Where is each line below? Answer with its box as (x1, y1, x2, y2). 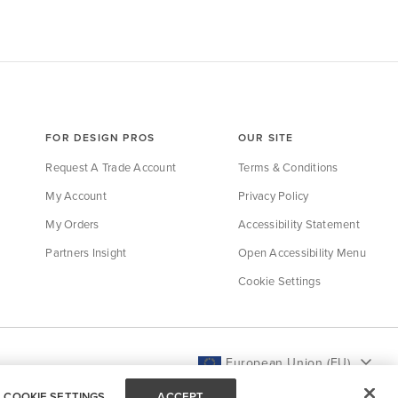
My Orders (45, 216, 99, 232)
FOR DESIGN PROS (45, 130, 155, 145)
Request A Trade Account (45, 159, 176, 175)
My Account (45, 187, 107, 203)
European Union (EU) (221, 354, 354, 371)
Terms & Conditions (238, 159, 338, 175)
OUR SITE (238, 130, 294, 145)
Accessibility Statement (238, 216, 360, 232)
